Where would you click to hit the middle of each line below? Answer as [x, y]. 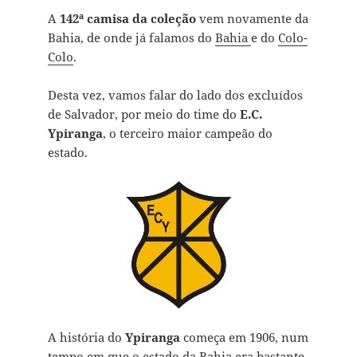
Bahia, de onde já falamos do [131, 38]
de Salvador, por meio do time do [143, 114]
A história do [86, 337]
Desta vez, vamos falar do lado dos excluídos [175, 95]
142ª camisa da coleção [127, 19]
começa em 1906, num [244, 337]
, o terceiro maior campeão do [187, 133]
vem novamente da [252, 19]
